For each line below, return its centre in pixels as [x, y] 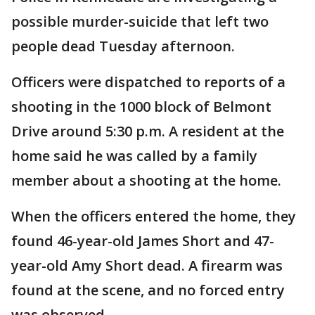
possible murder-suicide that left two [140, 21]
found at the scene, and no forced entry [148, 290]
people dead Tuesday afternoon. [123, 46]
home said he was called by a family [134, 156]
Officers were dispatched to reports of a [148, 82]
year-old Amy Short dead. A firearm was [147, 265]
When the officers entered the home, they [154, 216]
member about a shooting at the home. [146, 180]
